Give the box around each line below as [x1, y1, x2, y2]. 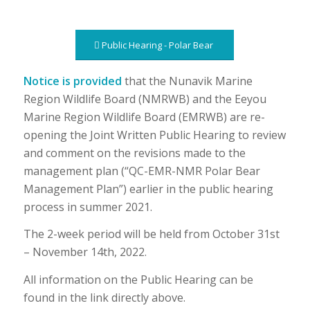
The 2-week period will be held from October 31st [23, 226, 280, 242]
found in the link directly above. [23, 289, 185, 305]
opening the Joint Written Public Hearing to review [23, 127, 286, 143]
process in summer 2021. [23, 199, 152, 215]
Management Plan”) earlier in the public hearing [23, 181, 273, 197]
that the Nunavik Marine [124, 73, 253, 89]
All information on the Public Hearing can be [23, 271, 253, 287]
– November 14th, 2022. [23, 244, 147, 260]
